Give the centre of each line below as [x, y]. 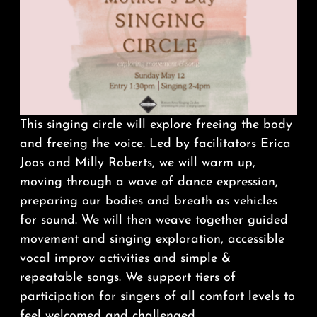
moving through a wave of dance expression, [149, 183]
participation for [70, 297]
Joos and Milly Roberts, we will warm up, [137, 163]
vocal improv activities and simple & [125, 259]
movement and [64, 240]
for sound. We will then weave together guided [154, 221]
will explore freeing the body [207, 125]
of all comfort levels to [227, 297]
